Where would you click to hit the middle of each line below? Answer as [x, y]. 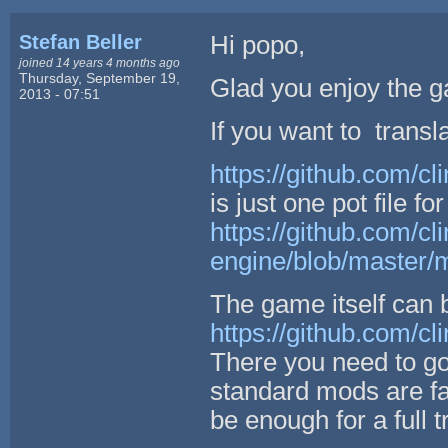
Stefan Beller [81, 41]
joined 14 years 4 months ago [100, 62]
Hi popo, [257, 44]
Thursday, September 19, [100, 77]
